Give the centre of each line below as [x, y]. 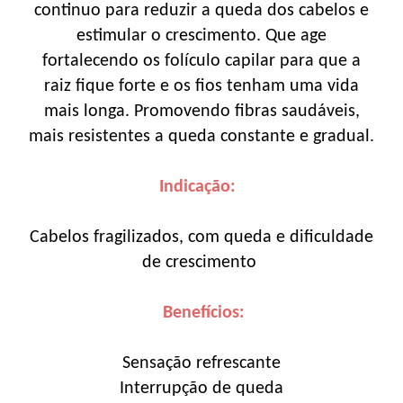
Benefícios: [201, 313]
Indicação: [201, 187]
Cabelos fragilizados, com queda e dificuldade [201, 237]
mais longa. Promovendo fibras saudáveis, [201, 111]
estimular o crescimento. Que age [201, 36]
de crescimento [201, 262]
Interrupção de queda [201, 388]
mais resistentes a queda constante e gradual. [201, 136]
